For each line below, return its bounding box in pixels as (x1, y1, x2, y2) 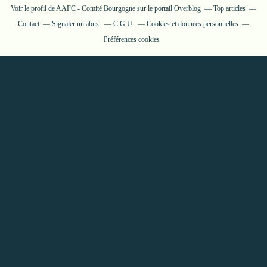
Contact (18, 20, 39, 28)
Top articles (213, 4, 246, 13)
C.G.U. (113, 20, 134, 28)
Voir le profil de (11, 4, 56, 13)
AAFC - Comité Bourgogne (56, 4, 135, 13)
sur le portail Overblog (135, 4, 201, 13)
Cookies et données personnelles (147, 20, 238, 28)
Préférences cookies (104, 35, 160, 44)
